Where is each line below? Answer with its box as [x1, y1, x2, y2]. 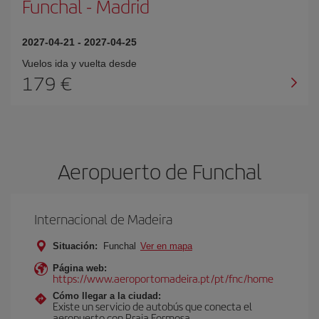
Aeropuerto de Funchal [58, 156, 261, 186]
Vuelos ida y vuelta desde [22, 58, 137, 69]
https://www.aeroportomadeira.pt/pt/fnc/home [53, 271, 273, 286]
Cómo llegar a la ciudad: [53, 291, 161, 301]
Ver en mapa [140, 241, 192, 251]
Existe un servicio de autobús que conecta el [53, 298, 252, 313]
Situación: [53, 241, 98, 251]
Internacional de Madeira [34, 209, 172, 229]
